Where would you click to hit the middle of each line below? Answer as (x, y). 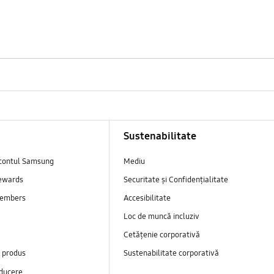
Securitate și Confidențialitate (176, 180)
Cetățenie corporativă (162, 235)
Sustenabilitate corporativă (172, 254)
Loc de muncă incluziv (161, 217)
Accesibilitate (147, 198)
